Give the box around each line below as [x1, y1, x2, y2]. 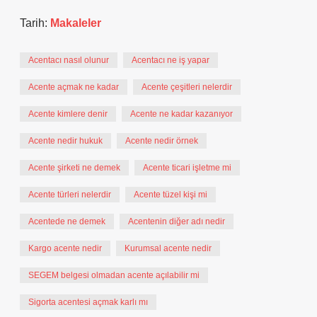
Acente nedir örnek [125, 136, 198, 146]
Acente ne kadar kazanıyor [130, 109, 233, 119]
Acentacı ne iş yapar [132, 55, 209, 65]
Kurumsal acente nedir [125, 243, 212, 253]
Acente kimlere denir [28, 109, 108, 119]
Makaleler [50, 17, 101, 29]
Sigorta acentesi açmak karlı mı [28, 297, 148, 307]
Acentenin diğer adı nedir [128, 217, 225, 226]
